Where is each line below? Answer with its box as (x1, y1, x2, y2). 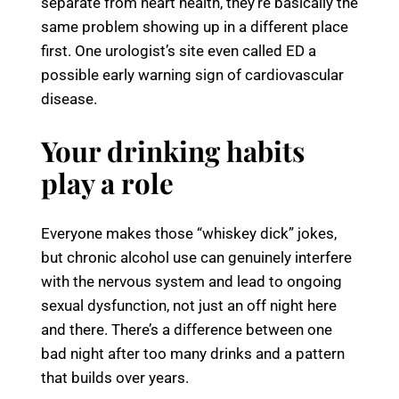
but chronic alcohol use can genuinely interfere (41, 248, 352, 267)
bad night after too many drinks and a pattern (41, 345, 345, 363)
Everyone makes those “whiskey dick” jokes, (41, 224, 337, 243)
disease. (41, 90, 97, 109)
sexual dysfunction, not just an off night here (41, 297, 337, 315)
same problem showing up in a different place (41, 18, 348, 37)
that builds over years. (41, 369, 189, 387)
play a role (41, 164, 174, 202)
